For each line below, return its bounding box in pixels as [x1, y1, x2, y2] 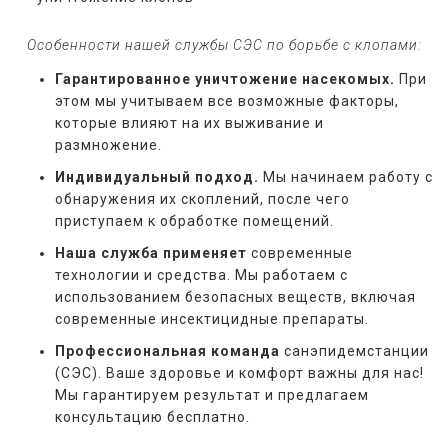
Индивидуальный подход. [55, 169, 259, 186]
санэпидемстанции [280, 343, 429, 360]
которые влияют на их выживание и [55, 115, 324, 132]
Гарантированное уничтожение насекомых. [55, 71, 395, 88]
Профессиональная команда [55, 343, 280, 360]
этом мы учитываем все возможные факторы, [55, 93, 399, 110]
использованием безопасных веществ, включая [55, 289, 416, 306]
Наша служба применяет [55, 245, 251, 262]
